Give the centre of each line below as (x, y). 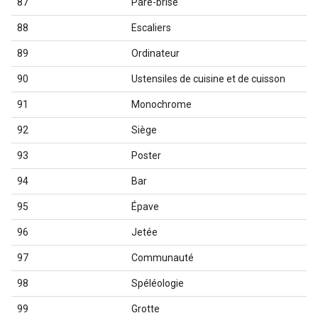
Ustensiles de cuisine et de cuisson (208, 79)
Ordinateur (155, 53)
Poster (146, 155)
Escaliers (151, 28)
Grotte (146, 309)
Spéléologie (158, 283)
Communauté (163, 258)
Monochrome (161, 104)
